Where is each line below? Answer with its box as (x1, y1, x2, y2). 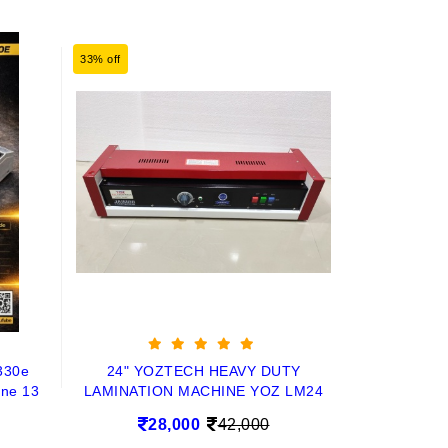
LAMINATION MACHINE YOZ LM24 (83, 383, 324, 399)
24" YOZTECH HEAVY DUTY (106, 363, 301, 379)
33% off (80, 53, 121, 65)
